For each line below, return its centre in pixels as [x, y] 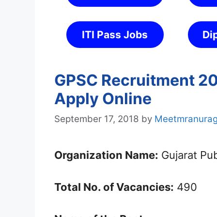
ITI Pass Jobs [115, 35]
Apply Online [103, 99]
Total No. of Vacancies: [114, 187]
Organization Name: [106, 155]
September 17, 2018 [97, 119]
